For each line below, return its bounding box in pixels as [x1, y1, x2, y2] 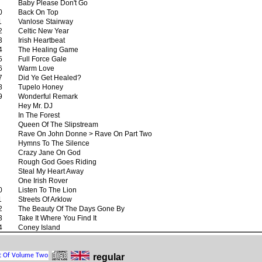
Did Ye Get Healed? [18, 73, 81, 81]
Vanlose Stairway [18, 17, 73, 25]
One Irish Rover [18, 176, 68, 184]
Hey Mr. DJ [18, 101, 53, 109]
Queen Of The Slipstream [18, 120, 98, 128]
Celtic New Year [18, 26, 69, 35]
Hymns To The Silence [18, 139, 89, 147]
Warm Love [18, 64, 54, 72]
